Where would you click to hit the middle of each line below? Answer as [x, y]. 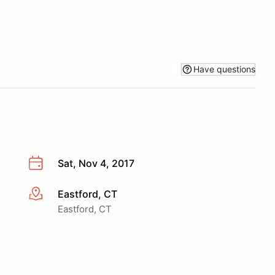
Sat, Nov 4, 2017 [96, 163]
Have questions [224, 69]
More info [50, 194]
